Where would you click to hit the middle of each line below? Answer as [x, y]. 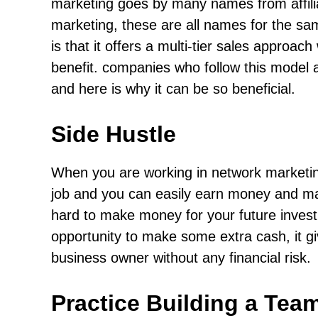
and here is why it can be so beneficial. [173, 89]
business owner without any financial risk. [181, 258]
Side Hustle [114, 134]
